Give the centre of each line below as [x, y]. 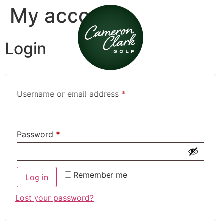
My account [66, 16]
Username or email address [69, 94]
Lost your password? [55, 198]
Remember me [100, 175]
